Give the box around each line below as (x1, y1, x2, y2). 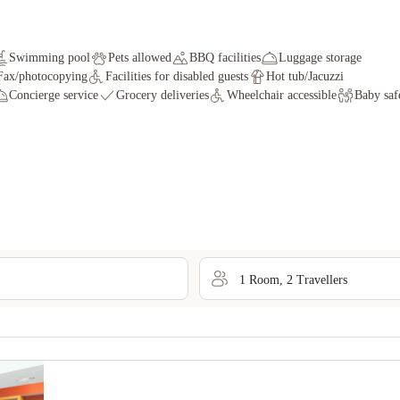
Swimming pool (9, 51, 90, 64)
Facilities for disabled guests (105, 70, 248, 83)
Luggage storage (279, 51, 362, 64)
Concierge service (9, 88, 98, 102)
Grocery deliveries (116, 88, 209, 102)
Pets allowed (108, 51, 171, 64)
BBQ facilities (189, 51, 261, 64)
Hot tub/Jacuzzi (266, 70, 344, 83)
